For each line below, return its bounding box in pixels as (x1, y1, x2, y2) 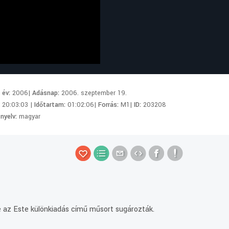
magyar (19, 111, 41, 121)
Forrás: (98, 100, 121, 109)
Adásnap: (32, 88, 62, 98)
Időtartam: (34, 100, 68, 109)
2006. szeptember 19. (61, 88, 127, 98)
